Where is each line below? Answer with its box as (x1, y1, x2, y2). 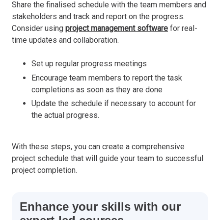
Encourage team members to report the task (31, 73, 182, 82)
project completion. (12, 165, 77, 175)
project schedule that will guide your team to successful (12, 154, 203, 164)
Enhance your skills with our (20, 200, 181, 214)
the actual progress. (31, 110, 99, 120)
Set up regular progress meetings (31, 58, 147, 68)
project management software (65, 23, 168, 33)
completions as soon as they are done (31, 84, 163, 94)
